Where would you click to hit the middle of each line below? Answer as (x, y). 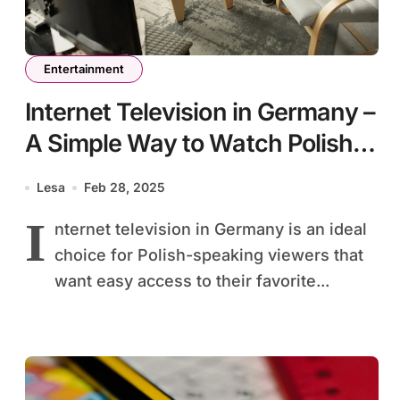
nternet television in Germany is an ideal (211, 229)
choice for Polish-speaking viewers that (209, 255)
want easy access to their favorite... (192, 281)
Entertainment (84, 69)
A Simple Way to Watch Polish (189, 144)
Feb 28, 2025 (125, 187)
